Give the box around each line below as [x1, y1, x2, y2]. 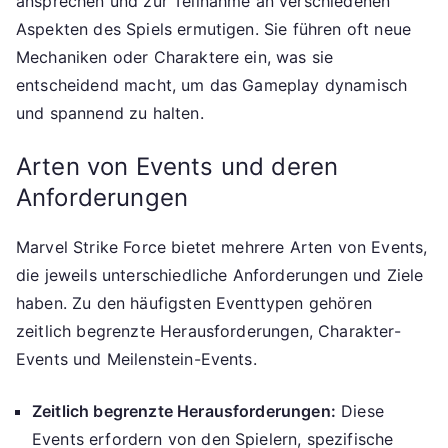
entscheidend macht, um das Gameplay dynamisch [16, 75, 408, 96]
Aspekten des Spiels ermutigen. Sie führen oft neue [16, 19, 412, 40]
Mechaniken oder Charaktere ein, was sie [16, 47, 334, 68]
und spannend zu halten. [16, 103, 204, 124]
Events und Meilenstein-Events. [16, 349, 257, 370]
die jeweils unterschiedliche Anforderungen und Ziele [16, 265, 424, 286]
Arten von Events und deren [16, 152, 339, 182]
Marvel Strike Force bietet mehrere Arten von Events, [16, 237, 428, 258]
